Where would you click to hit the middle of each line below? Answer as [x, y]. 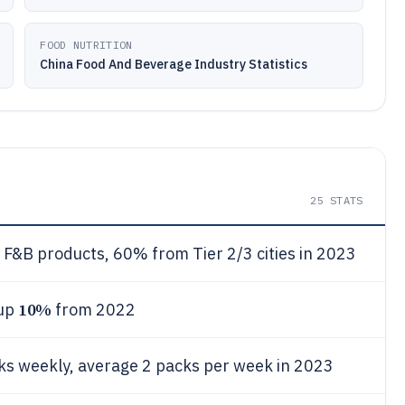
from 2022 [93, 310]
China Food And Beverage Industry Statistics [174, 64]
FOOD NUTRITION [86, 45]
